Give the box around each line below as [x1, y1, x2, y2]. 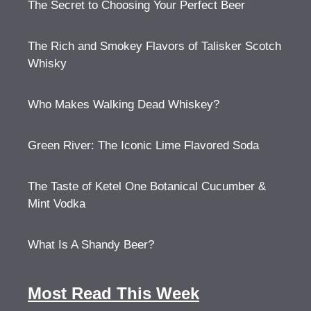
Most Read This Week [28, 284, 199, 303]
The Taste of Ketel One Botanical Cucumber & [28, 180, 266, 193]
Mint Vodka [28, 197, 85, 210]
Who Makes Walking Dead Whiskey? [28, 98, 219, 111]
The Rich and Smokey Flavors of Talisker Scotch [28, 40, 281, 53]
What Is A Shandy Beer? [28, 238, 154, 251]
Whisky [28, 57, 67, 70]
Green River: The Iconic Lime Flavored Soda [28, 139, 259, 152]
